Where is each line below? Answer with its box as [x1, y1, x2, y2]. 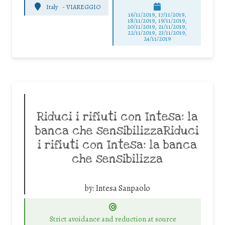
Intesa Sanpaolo [95, 183, 150, 194]
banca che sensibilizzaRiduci [35, 124, 199, 139]
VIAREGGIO [66, 2, 101, 11]
